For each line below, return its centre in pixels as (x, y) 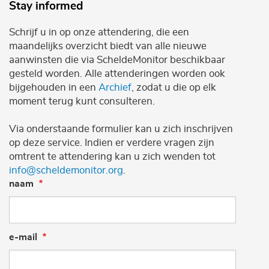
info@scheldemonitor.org (66, 171)
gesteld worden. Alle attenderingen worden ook (117, 74)
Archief (115, 88)
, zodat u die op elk (174, 88)
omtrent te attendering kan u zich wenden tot (112, 157)
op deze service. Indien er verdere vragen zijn (112, 143)
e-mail (23, 237)
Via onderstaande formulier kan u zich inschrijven (121, 129)
